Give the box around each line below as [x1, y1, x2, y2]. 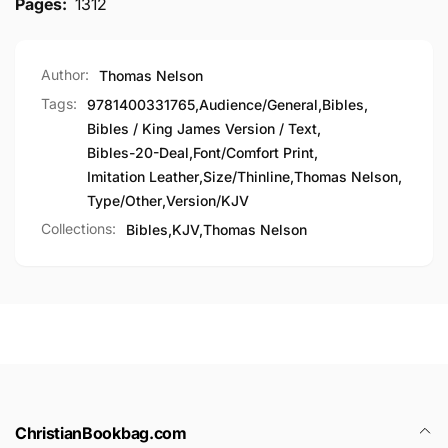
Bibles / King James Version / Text [87, 119, 317, 137]
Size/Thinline [203, 167, 290, 185]
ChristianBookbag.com [15, 423, 187, 443]
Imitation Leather [87, 167, 199, 185]
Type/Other [87, 191, 162, 209]
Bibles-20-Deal [87, 143, 189, 161]
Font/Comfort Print [193, 143, 314, 161]
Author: [41, 65, 89, 83]
